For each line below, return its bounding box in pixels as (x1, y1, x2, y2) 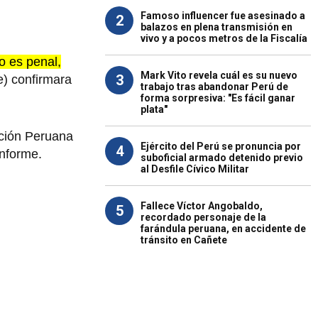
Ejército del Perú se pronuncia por (141, 141, 301, 152)
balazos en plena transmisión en (141, 21, 292, 33)
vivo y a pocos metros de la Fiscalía (141, 33, 307, 44)
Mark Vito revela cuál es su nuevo (141, 70, 297, 81)
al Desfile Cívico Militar (141, 163, 249, 175)
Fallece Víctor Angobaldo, (141, 200, 263, 212)
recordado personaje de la (141, 212, 266, 223)
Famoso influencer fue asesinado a (141, 10, 305, 21)
